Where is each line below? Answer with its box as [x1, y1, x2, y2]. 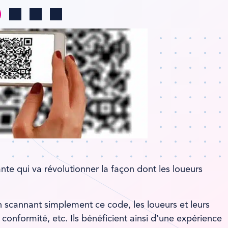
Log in [9, 15, 32, 24]
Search [29, 15, 54, 24]
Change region [49, 15, 104, 23]
